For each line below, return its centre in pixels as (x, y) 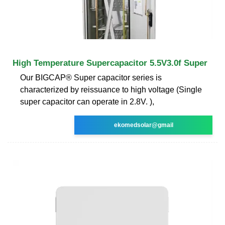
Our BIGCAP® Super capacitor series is (91, 77)
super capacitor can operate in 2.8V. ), (87, 101)
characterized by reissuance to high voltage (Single (111, 89)
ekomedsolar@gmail (143, 125)
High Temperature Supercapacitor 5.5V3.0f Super (110, 63)
